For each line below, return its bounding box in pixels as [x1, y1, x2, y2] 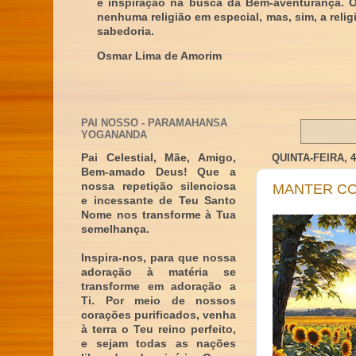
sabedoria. [97, 25, 154, 37]
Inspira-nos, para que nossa [81, 252, 236, 264]
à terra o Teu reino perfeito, [81, 323, 236, 335]
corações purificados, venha [81, 309, 236, 321]
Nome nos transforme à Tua [81, 209, 236, 221]
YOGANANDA [81, 128, 147, 141]
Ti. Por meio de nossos [81, 295, 236, 307]
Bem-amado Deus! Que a [81, 166, 236, 178]
